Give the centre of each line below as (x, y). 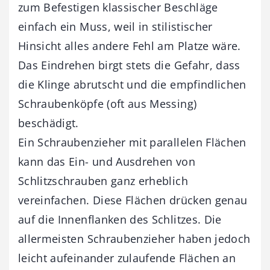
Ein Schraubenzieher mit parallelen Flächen (132, 143)
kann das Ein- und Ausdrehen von (107, 162)
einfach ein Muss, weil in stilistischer (115, 27)
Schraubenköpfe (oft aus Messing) (108, 104)
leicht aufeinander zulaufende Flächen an (127, 258)
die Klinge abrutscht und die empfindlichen (132, 85)
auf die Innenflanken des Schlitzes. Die (120, 220)
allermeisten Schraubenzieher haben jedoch (134, 239)
